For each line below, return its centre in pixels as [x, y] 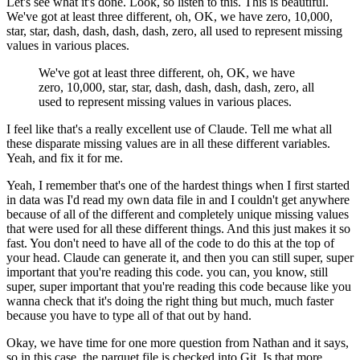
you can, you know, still [267, 272]
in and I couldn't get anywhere [273, 199]
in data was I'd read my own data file [100, 199]
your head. [33, 257]
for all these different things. [153, 228]
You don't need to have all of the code [125, 243]
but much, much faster [277, 301]
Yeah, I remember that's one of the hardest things [129, 185]
